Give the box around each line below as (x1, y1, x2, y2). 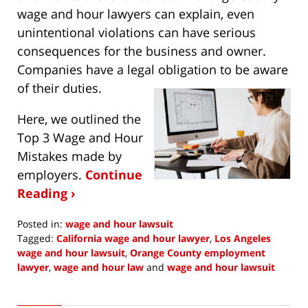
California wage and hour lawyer (56, 232, 210, 245)
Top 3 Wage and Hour (17, 129, 143, 146)
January (16, 289, 52, 302)
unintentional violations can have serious (17, 24, 256, 41)
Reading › (17, 185, 76, 202)
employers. (17, 166, 85, 184)
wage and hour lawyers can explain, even (17, 5, 254, 23)
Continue (85, 166, 142, 184)
